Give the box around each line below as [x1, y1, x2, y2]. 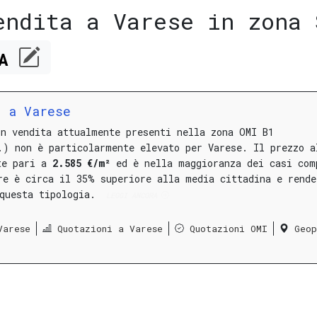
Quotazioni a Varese [57, 221, 163, 235]
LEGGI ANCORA [105, 190, 157, 201]
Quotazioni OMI [190, 221, 267, 235]
